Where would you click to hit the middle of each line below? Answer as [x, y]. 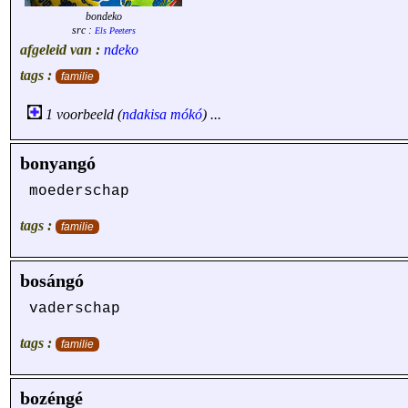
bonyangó [58, 163]
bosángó [52, 280]
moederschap [79, 191]
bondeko [103, 16]
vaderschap [75, 309]
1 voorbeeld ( [82, 114]
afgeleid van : [62, 50]
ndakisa [144, 114]
